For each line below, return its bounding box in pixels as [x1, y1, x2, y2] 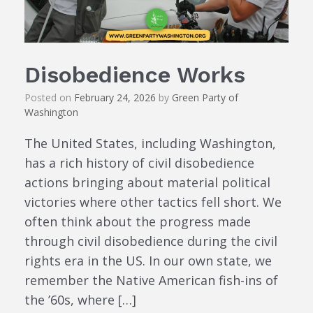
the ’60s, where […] [24, 291, 136, 309]
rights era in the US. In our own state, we [24, 252, 272, 270]
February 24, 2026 [74, 91, 156, 105]
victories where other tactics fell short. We [24, 194, 282, 211]
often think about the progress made [24, 213, 251, 231]
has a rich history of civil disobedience [24, 154, 254, 172]
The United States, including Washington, [24, 135, 276, 152]
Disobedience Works [24, 61, 245, 89]
